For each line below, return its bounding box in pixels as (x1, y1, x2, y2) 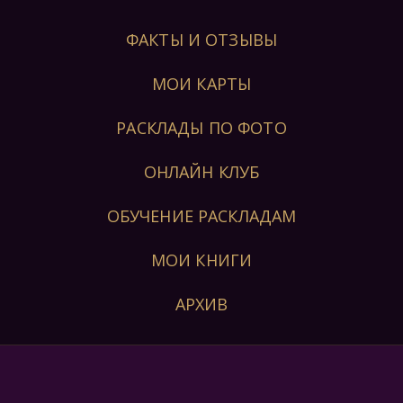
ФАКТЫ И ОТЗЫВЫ (125, 29, 278, 50)
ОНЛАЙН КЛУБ (143, 161, 260, 183)
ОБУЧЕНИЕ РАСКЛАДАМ (106, 205, 297, 227)
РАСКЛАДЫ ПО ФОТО (116, 117, 287, 139)
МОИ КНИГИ (150, 249, 253, 271)
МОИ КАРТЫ (151, 73, 252, 94)
